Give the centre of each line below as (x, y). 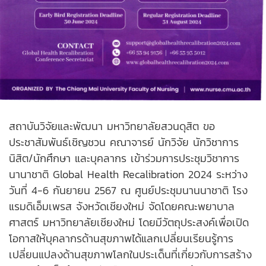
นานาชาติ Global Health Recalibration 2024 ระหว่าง (128, 175)
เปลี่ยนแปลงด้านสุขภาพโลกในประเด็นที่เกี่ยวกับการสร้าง (130, 255)
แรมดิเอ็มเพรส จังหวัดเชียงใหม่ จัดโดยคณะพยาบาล (122, 207)
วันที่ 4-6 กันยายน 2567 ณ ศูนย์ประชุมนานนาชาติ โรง (128, 191)
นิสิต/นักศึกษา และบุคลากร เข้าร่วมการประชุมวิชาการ (124, 159)
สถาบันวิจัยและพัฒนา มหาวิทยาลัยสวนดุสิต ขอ (112, 126)
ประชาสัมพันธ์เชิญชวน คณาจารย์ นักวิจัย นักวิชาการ (124, 142)
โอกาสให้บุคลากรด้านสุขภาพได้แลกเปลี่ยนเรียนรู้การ (121, 239)
